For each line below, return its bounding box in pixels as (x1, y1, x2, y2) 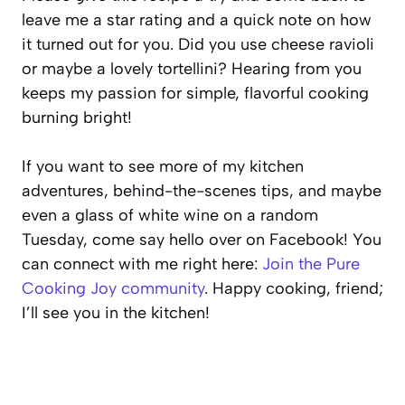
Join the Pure (262, 253, 360, 274)
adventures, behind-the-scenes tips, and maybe (22, 180, 381, 201)
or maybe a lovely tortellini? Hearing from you (22, 58, 362, 79)
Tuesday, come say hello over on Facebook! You (22, 229, 381, 250)
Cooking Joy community (22, 278, 204, 298)
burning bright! (22, 107, 132, 127)
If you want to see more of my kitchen (22, 155, 304, 176)
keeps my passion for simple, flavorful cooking (22, 82, 369, 103)
